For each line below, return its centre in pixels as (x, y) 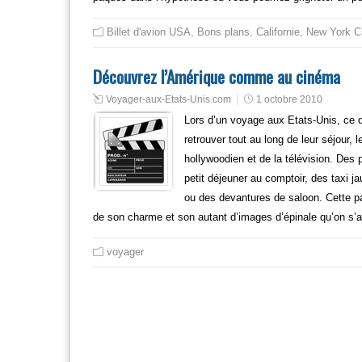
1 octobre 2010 (289, 99)
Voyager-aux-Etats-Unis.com (168, 99)
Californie (278, 32)
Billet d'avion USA (149, 32)
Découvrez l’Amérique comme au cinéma (217, 76)
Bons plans (223, 32)
